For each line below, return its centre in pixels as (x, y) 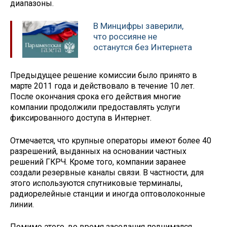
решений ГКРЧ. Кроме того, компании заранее (98, 162)
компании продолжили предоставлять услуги (95, 107)
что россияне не (125, 37)
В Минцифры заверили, (138, 26)
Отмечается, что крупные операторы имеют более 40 (111, 140)
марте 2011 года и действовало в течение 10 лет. (102, 86)
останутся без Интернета (143, 47)
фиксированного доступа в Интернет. (81, 118)
